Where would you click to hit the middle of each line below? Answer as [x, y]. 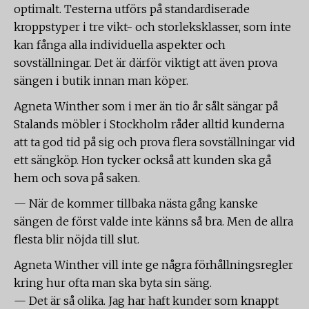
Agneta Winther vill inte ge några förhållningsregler [153, 265]
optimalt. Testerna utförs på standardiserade [132, 9]
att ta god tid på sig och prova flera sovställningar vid [154, 142]
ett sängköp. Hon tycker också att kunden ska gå [142, 160]
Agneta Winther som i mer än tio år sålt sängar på [146, 106]
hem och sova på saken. [77, 178]
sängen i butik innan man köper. [101, 81]
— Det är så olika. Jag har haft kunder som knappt [146, 301]
